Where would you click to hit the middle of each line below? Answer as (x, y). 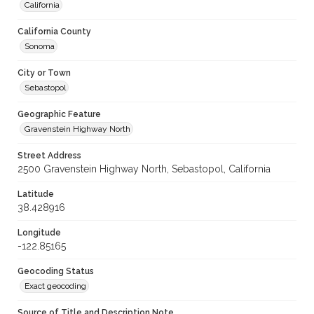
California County (54, 32)
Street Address (49, 156)
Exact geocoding (55, 286)
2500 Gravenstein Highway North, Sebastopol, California (144, 169)
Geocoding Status (56, 272)
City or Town (44, 73)
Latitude (36, 194)
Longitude (39, 233)
